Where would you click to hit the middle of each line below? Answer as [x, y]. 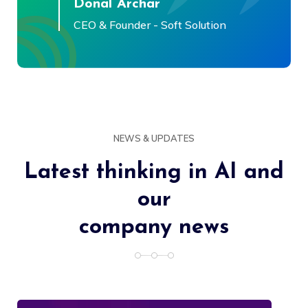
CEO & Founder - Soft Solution [150, 24]
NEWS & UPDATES [154, 138]
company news [154, 227]
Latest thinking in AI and [154, 172]
